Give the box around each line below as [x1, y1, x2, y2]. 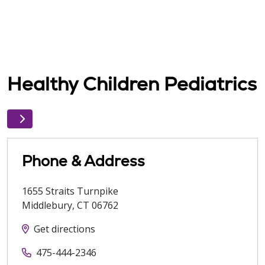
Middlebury [22, 199, 72, 212]
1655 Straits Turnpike [22, 185, 118, 198]
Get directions [34, 222, 95, 235]
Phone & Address [22, 151, 145, 170]
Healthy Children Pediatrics [7, 72, 257, 96]
